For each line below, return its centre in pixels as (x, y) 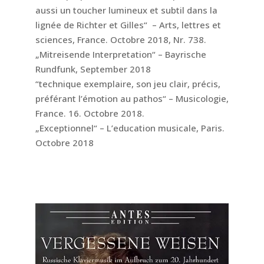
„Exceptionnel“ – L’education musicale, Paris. (130, 128)
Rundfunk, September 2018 (93, 69)
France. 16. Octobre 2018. (90, 113)
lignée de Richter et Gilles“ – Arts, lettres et (128, 24)
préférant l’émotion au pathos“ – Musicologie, (132, 98)
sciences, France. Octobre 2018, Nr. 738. (121, 39)
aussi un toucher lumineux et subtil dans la (126, 10)
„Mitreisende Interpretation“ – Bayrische (121, 54)
